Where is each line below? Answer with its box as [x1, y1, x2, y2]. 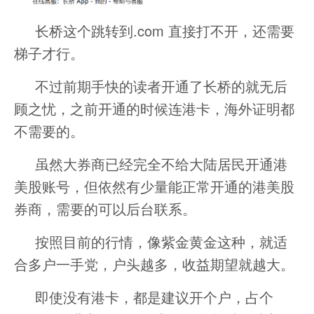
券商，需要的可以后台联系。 [14, 198, 196, 219]
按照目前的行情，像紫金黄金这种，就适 [35, 231, 287, 252]
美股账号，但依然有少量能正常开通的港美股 [14, 175, 294, 196]
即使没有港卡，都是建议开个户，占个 [35, 286, 273, 307]
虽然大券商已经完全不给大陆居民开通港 [35, 153, 287, 174]
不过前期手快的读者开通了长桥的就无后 [35, 75, 287, 96]
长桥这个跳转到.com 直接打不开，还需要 [35, 20, 294, 41]
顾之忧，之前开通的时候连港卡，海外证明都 [14, 97, 294, 118]
